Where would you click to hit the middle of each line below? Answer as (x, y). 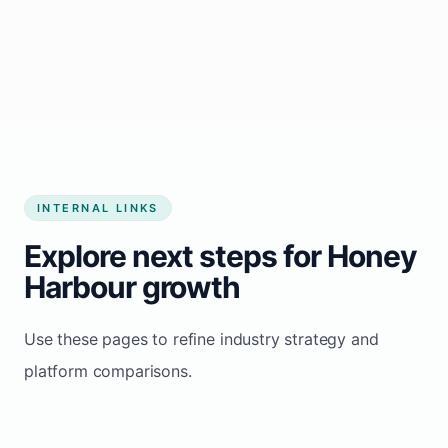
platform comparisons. (108, 370)
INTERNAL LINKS (98, 207)
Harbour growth (132, 286)
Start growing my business (167, 66)
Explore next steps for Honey (220, 255)
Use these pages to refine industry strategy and (201, 338)
